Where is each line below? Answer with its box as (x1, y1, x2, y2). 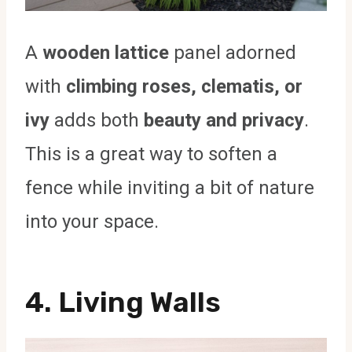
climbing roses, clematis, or (66, 75, 302, 97)
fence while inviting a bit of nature (25, 176, 314, 199)
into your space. (25, 210, 159, 233)
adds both (49, 108, 144, 131)
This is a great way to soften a (25, 142, 277, 165)
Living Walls (58, 284, 221, 319)
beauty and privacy (144, 108, 304, 131)
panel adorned (169, 41, 296, 64)
